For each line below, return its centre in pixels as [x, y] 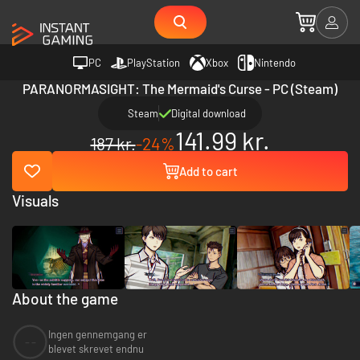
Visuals [35, 200]
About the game [65, 298]
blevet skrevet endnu [96, 349]
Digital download [209, 113]
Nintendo [275, 62]
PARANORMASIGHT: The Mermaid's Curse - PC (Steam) [180, 88]
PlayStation [153, 62]
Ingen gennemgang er [98, 335]
